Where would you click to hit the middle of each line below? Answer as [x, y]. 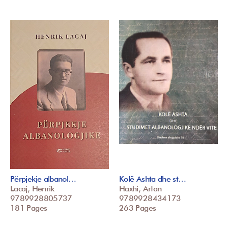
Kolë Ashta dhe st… [153, 179]
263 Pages [138, 208]
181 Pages [29, 208]
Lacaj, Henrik [32, 189]
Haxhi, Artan [140, 189]
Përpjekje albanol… [43, 179]
